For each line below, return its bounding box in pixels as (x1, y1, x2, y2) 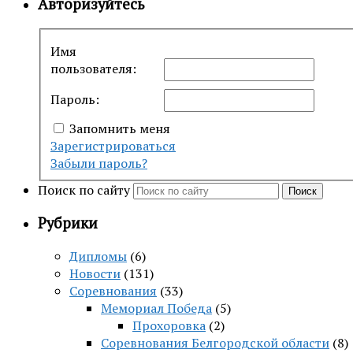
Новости (69, 265, 121, 283)
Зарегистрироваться (50, 136, 176, 154)
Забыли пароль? (50, 154, 147, 172)
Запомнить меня (69, 119, 170, 137)
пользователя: (50, 59, 136, 77)
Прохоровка (132, 317, 206, 335)
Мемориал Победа (101, 299, 212, 318)
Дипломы (69, 247, 127, 266)
